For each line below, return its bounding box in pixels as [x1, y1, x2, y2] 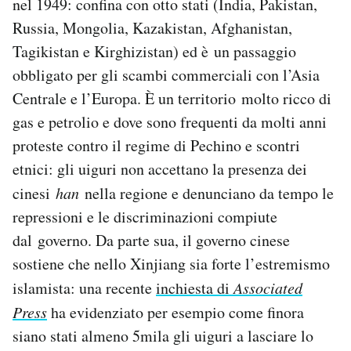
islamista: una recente [13, 277, 156, 299]
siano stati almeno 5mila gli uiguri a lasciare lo [13, 324, 313, 346]
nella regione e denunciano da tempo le [79, 182, 334, 204]
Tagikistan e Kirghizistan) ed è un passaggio [13, 40, 296, 62]
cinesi [13, 182, 56, 204]
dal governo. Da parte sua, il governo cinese [13, 229, 290, 251]
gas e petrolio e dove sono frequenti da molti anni [13, 110, 327, 132]
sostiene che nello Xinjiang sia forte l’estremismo [13, 252, 330, 274]
